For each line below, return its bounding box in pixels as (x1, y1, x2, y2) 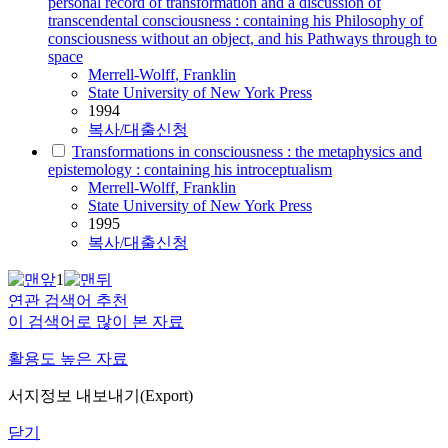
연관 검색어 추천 (8, 292, 128, 310)
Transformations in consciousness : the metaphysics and (72, 143, 422, 161)
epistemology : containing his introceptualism (48, 161, 332, 179)
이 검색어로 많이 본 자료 (8, 313, 184, 331)
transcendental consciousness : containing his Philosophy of (48, 12, 423, 30)
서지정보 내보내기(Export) (8, 387, 193, 405)
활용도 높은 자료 (8, 350, 128, 368)
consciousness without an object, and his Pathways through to (48, 30, 437, 48)
